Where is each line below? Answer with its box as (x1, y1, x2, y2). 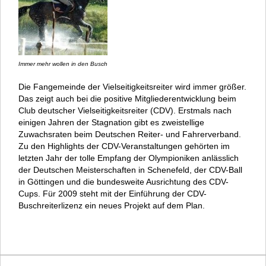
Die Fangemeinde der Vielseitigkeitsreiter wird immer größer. (18, 82, 246, 92)
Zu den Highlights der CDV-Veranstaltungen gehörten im (18, 141, 230, 151)
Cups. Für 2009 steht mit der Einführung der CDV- (18, 189, 207, 199)
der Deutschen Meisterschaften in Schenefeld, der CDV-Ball (18, 165, 242, 175)
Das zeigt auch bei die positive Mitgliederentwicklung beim (18, 94, 236, 104)
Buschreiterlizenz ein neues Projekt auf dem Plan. (18, 201, 205, 211)
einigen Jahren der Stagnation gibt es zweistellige (18, 118, 204, 128)
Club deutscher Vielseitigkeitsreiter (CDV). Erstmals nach (18, 106, 232, 116)
